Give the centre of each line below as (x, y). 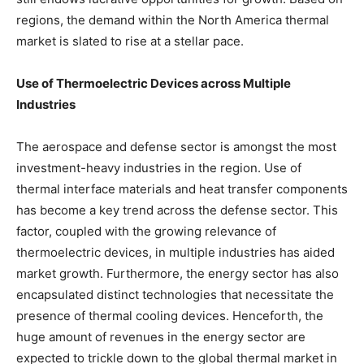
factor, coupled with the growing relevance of (146, 231)
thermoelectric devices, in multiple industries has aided (175, 252)
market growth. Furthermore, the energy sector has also (178, 273)
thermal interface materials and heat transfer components (182, 188)
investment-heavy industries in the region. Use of (159, 167)
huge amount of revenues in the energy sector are (161, 336)
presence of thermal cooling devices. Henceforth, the (170, 315)
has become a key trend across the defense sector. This (177, 210)
